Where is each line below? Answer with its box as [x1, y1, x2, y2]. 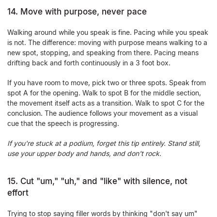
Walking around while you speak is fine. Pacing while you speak [7, 28, 208, 36]
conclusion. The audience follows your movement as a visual [7, 109, 198, 117]
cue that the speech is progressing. [7, 119, 119, 127]
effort [7, 188, 29, 198]
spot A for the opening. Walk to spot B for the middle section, [7, 89, 201, 97]
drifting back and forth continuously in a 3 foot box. [7, 59, 170, 67]
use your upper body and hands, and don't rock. [7, 149, 161, 157]
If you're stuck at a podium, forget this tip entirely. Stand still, [7, 139, 201, 147]
